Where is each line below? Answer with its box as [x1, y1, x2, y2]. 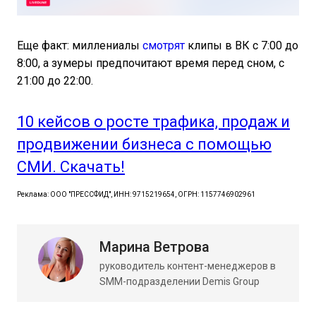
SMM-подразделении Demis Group [99, 276, 260, 288]
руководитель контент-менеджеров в [99, 260, 276, 272]
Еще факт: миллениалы [17, 39, 142, 53]
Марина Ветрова [99, 238, 209, 256]
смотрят [142, 39, 185, 53]
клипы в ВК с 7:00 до [185, 39, 298, 53]
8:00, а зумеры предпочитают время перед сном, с [17, 56, 284, 71]
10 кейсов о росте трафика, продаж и [17, 113, 290, 131]
